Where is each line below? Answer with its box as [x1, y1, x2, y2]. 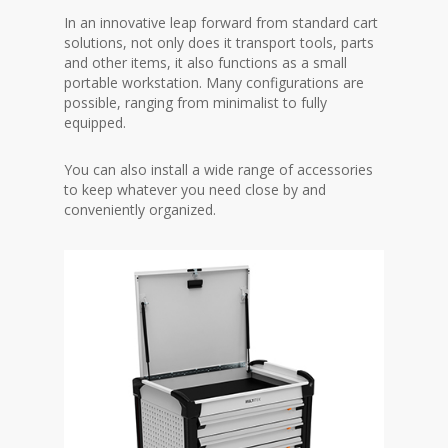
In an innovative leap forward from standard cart [64, 13, 379, 33]
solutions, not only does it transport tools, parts [64, 33, 375, 53]
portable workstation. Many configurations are [64, 73, 365, 93]
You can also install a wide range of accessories [64, 160, 374, 180]
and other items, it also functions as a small [64, 53, 348, 73]
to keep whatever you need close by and [64, 180, 327, 200]
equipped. [64, 113, 127, 133]
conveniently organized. [64, 200, 217, 220]
